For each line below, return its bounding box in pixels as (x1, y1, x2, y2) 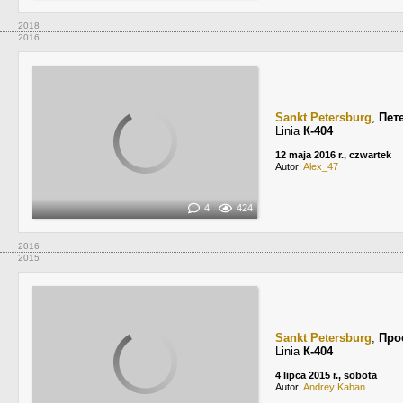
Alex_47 (303, 161, 338, 172)
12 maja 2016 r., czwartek (275, 149, 391, 160)
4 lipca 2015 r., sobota (275, 370, 377, 381)
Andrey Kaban (303, 381, 365, 392)
